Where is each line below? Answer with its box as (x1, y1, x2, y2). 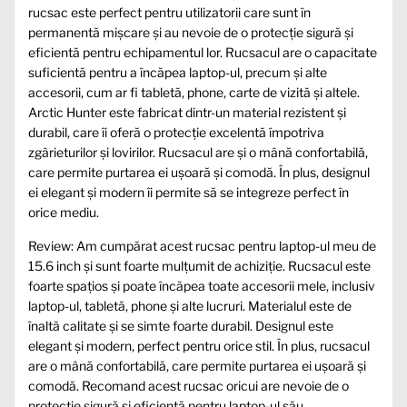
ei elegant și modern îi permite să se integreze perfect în (28, 184, 349, 200)
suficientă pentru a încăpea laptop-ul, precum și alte (28, 64, 327, 80)
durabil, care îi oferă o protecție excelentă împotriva (28, 124, 324, 140)
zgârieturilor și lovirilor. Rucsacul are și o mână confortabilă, (28, 144, 368, 160)
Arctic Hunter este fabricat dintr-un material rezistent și (28, 104, 346, 120)
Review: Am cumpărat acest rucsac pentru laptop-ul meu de (28, 237, 376, 253)
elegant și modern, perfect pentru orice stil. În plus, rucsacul (28, 337, 370, 353)
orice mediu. (28, 203, 99, 220)
